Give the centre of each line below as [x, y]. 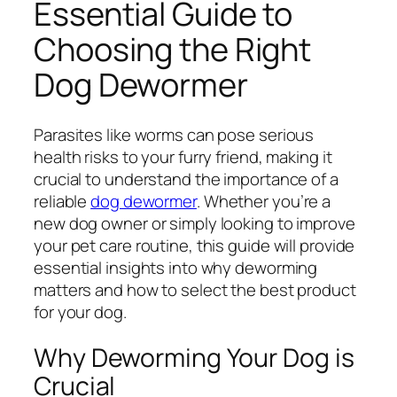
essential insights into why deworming [176, 267]
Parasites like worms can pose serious [174, 134]
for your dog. [80, 311]
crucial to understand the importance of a [186, 179]
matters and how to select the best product [195, 289]
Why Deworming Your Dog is [194, 358]
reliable [62, 201]
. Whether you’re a [264, 201]
